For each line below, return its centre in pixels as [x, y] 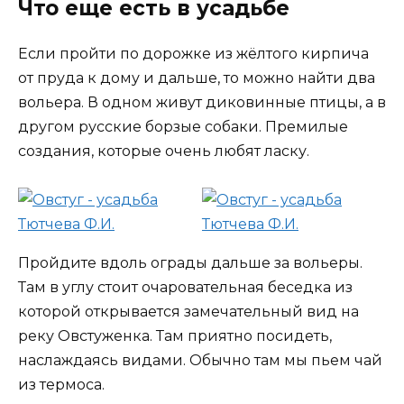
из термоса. [61, 385]
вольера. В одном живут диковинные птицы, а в [202, 103]
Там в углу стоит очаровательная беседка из [185, 288]
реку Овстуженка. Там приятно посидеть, [175, 336]
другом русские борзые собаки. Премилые [183, 127]
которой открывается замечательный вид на [188, 312]
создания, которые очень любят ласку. [164, 151]
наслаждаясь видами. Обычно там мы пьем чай [200, 361]
